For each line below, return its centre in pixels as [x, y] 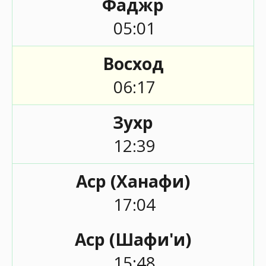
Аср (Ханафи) [133, 181]
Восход [133, 64]
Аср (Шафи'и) [133, 239]
